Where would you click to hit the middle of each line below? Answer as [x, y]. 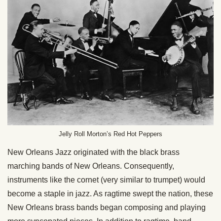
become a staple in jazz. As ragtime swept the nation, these [110, 194]
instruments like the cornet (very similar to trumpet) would [106, 180]
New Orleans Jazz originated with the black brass [93, 152]
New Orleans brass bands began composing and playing [107, 208]
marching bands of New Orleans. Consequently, [91, 166]
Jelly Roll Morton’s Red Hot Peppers [110, 134]
